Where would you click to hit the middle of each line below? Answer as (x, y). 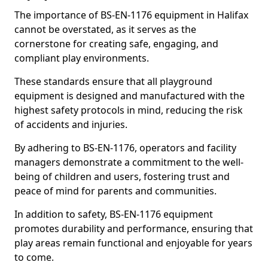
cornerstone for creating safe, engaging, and (116, 44)
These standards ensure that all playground (113, 81)
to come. (35, 257)
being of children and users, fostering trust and (122, 176)
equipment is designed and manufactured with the (130, 96)
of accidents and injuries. (72, 124)
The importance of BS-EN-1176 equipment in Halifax (131, 15)
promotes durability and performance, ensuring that (134, 229)
